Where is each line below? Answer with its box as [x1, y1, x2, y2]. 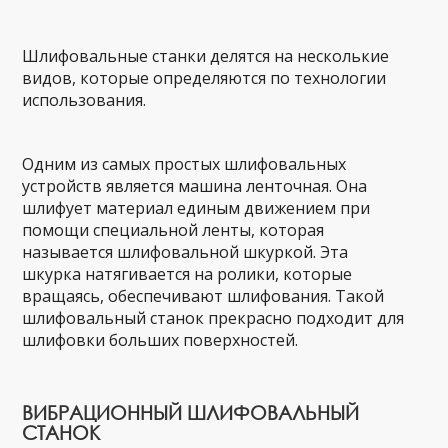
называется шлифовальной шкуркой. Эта [22, 241, 349, 263]
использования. [22, 89, 147, 111]
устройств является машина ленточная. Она [22, 175, 368, 197]
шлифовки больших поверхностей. [22, 329, 299, 351]
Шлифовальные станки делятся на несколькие [22, 45, 390, 67]
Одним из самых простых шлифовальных [22, 153, 347, 175]
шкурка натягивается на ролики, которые [22, 263, 353, 285]
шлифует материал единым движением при [22, 197, 371, 219]
